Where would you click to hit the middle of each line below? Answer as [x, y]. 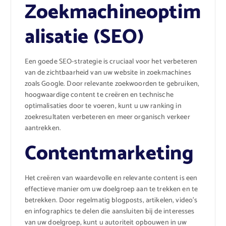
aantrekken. [43, 128]
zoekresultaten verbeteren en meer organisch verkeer [107, 117]
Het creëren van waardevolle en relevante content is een [111, 178]
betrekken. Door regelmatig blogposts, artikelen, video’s [111, 200]
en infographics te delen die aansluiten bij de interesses [109, 211]
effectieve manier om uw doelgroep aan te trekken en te [111, 189]
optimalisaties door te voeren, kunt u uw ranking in [103, 106]
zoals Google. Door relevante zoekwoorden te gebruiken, [112, 84]
